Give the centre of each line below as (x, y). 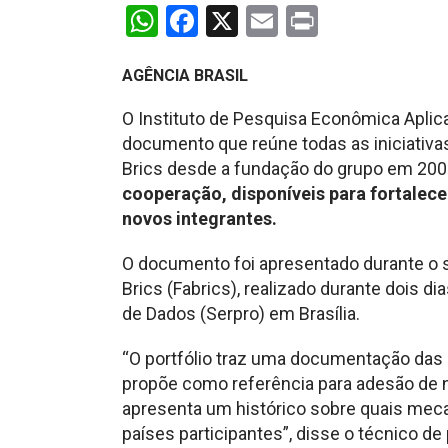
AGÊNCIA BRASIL (185, 75)
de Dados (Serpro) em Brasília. (241, 313)
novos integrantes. (199, 218)
